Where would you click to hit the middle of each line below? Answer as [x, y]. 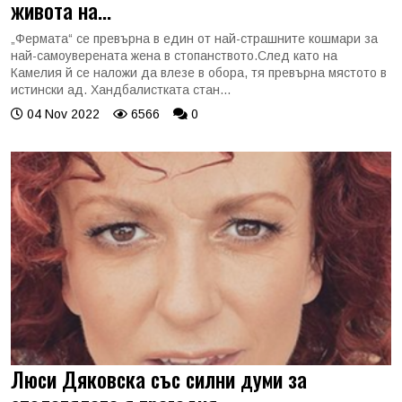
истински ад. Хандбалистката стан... [121, 89]
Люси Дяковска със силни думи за [159, 379]
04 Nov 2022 [61, 114]
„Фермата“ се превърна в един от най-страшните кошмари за [194, 38]
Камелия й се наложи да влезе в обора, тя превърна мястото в [199, 72]
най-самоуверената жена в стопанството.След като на [174, 55]
